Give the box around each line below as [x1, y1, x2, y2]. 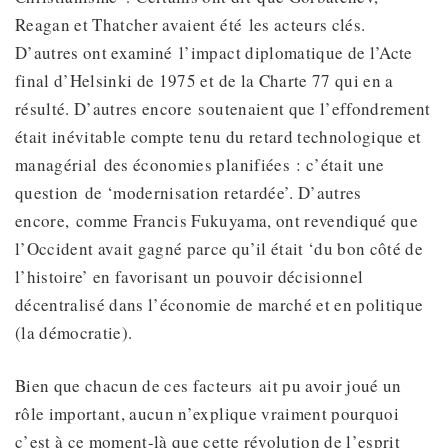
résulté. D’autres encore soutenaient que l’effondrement [15, 97, 431, 121]
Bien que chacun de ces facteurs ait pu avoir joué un [15, 374, 402, 398]
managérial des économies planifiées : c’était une [15, 153, 385, 177]
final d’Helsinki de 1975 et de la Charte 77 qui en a [15, 69, 394, 93]
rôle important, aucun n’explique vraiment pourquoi [15, 402, 399, 426]
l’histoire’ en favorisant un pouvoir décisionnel [15, 265, 364, 289]
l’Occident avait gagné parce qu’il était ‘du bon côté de [15, 237, 424, 261]
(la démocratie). [15, 321, 133, 345]
